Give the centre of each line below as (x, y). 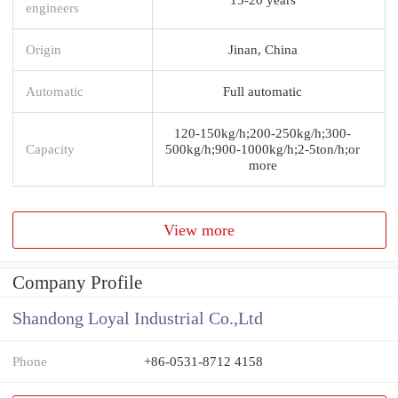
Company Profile (77, 283)
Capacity (50, 148)
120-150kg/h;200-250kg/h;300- (263, 132)
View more (199, 230)
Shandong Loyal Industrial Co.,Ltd (138, 319)
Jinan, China (263, 49)
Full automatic (263, 91)
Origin (44, 49)
